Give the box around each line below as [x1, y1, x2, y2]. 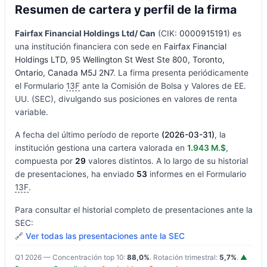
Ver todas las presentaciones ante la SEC [25, 231, 185, 241]
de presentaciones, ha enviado [14, 169, 136, 179]
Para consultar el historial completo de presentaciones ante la [14, 204, 253, 215]
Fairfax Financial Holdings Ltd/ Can [14, 29, 156, 39]
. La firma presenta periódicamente [113, 68, 249, 78]
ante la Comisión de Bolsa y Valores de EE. [79, 81, 246, 91]
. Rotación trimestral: [149, 253, 219, 262]
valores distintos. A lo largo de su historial [85, 156, 248, 166]
